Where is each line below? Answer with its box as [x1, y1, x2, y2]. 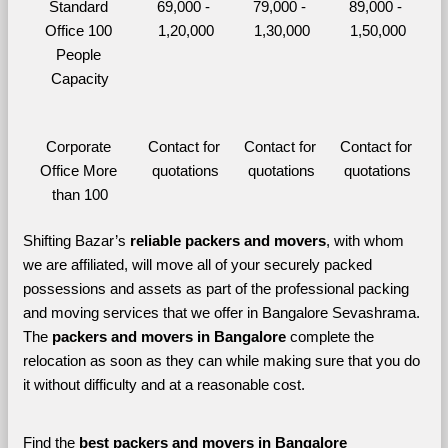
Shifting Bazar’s [22, 232, 130, 249]
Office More [39, 162, 117, 179]
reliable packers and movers [129, 232, 326, 249]
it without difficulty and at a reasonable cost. [22, 376, 305, 393]
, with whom [325, 232, 404, 249]
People [55, 46, 101, 63]
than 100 [52, 186, 108, 203]
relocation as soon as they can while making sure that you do [22, 352, 420, 369]
